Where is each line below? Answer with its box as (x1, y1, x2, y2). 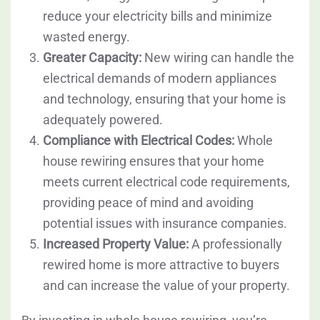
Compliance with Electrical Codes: (43, 133, 234, 149)
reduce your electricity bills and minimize (43, 9, 272, 24)
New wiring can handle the (141, 50, 294, 66)
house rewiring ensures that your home (43, 154, 264, 169)
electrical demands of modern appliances (43, 71, 276, 86)
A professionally (189, 236, 282, 252)
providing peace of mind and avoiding (43, 195, 254, 211)
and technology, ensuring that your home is (43, 91, 286, 107)
